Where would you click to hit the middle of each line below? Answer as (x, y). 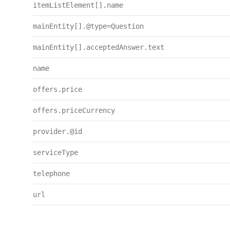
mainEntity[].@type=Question (88, 26)
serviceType (55, 152)
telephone (51, 174)
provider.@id (57, 131)
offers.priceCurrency (74, 110)
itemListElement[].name (78, 5)
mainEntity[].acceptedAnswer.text (99, 47)
